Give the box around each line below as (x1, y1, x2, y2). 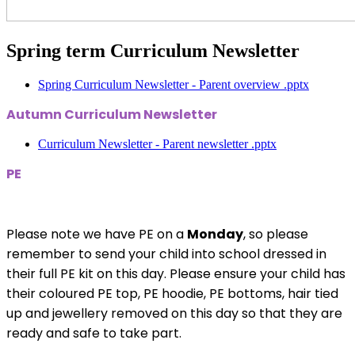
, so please (243, 224, 308, 243)
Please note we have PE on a (6, 224, 187, 243)
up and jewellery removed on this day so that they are (6, 303, 342, 323)
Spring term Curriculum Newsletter (6, 40, 300, 61)
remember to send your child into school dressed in (6, 244, 326, 263)
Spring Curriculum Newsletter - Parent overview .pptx (38, 77, 309, 91)
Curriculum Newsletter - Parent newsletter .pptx (38, 136, 277, 151)
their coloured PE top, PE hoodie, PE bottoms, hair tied (6, 284, 338, 303)
